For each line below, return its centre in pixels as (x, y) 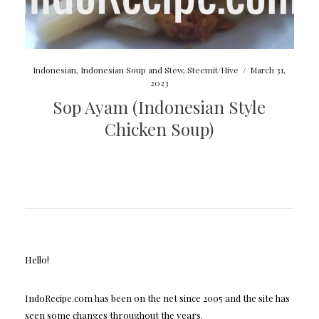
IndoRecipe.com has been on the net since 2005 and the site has (157, 298)
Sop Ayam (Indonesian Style (159, 106)
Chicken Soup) (159, 129)
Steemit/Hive (213, 69)
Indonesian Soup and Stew (132, 69)
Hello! (37, 259)
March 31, (268, 69)
